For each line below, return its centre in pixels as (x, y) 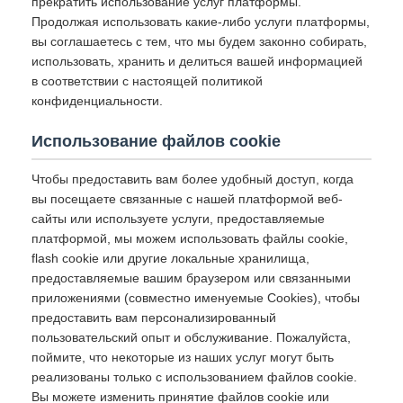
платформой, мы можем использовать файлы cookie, (190, 238)
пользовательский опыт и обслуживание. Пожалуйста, (191, 337)
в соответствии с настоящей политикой (147, 81)
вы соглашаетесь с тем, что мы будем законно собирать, (199, 41)
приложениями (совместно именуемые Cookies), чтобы (196, 298)
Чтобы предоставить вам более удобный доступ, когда (193, 179)
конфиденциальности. (97, 101)
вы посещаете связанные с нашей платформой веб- (187, 199)
